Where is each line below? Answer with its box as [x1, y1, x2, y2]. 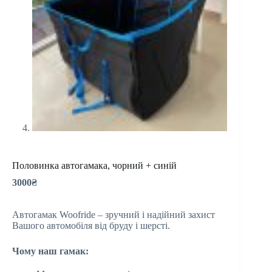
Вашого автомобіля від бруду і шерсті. [12, 220, 170, 231]
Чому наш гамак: [12, 245, 89, 256]
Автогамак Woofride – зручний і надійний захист [12, 209, 215, 220]
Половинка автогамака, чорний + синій [12, 160, 177, 171]
